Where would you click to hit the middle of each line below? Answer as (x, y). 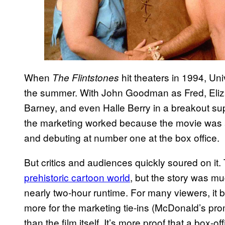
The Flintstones (86, 77)
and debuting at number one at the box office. (123, 137)
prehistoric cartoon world (77, 177)
